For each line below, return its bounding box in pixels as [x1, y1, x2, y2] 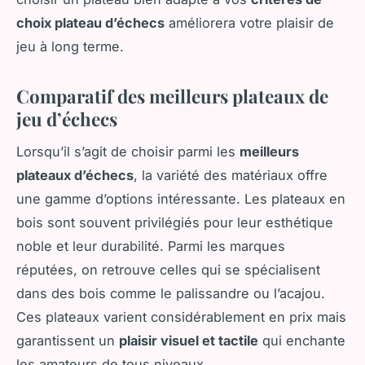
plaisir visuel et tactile [119, 332, 258, 350]
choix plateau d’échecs [16, 14, 165, 31]
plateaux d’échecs [16, 167, 134, 184]
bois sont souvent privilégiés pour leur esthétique [16, 214, 333, 231]
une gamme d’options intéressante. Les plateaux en [16, 191, 345, 208]
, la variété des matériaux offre [134, 167, 328, 184]
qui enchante [258, 332, 345, 350]
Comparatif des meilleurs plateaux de [16, 83, 328, 108]
